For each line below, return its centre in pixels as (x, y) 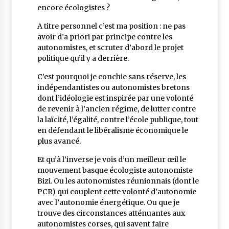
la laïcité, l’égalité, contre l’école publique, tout (118, 120)
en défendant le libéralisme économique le (112, 131)
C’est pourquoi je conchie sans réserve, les (111, 77)
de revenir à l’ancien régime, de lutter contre (116, 109)
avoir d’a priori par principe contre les (105, 37)
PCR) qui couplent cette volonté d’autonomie (117, 192)
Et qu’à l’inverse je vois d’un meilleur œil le (111, 160)
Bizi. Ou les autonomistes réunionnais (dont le (118, 181)
